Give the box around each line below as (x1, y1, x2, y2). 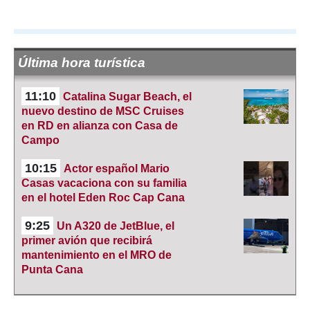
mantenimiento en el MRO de (21, 249, 172, 261)
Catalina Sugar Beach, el (63, 91, 192, 102)
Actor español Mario (64, 163, 170, 174)
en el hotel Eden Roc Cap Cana (21, 192, 185, 203)
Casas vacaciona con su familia (21, 177, 187, 189)
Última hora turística (18, 55, 145, 70)
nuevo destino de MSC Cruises (21, 105, 184, 117)
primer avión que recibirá (21, 235, 152, 246)
